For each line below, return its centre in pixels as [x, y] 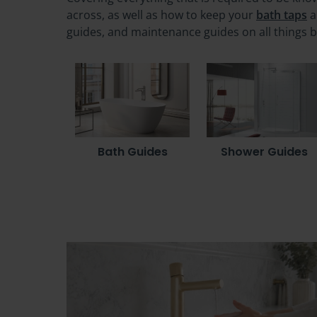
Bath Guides [132, 152]
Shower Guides [264, 152]
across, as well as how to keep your [161, 15]
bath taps [282, 15]
